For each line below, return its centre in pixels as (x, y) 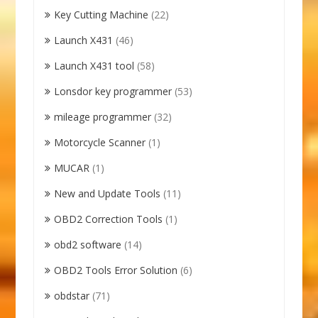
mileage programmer (103, 116)
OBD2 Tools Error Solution (116, 270)
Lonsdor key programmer (113, 91)
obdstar (72, 295)
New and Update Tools (108, 193)
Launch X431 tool (94, 65)
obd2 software (88, 244)
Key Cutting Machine (102, 14)
